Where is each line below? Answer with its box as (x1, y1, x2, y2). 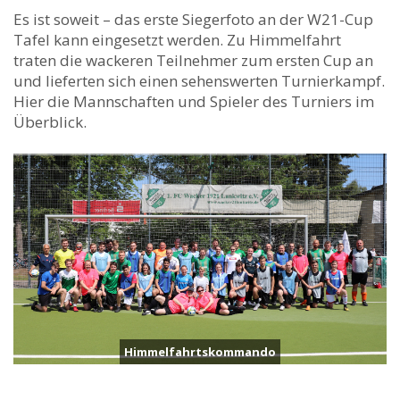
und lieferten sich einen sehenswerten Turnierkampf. (13, 71, 385, 92)
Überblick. (13, 112, 87, 133)
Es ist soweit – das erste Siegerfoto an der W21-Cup (13, 9, 373, 30)
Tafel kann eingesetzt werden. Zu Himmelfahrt (13, 29, 341, 51)
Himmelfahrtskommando (123, 343, 276, 360)
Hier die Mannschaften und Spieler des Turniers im (13, 91, 374, 112)
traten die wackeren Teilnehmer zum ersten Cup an (13, 50, 373, 71)
